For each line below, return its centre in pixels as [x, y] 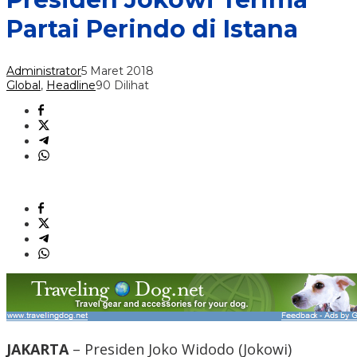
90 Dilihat [122, 86]
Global [24, 86]
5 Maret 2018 [118, 71]
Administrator [44, 71]
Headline [71, 86]
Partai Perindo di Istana [152, 29]
